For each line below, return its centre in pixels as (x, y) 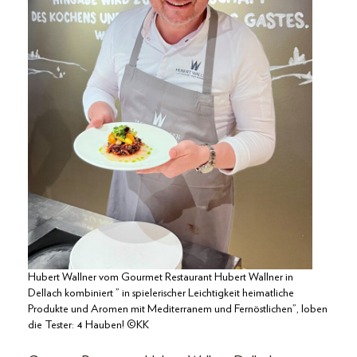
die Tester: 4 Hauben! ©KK (88, 326)
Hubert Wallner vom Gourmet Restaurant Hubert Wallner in (161, 278)
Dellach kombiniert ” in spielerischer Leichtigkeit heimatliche (161, 294)
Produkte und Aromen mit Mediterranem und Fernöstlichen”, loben (178, 310)
